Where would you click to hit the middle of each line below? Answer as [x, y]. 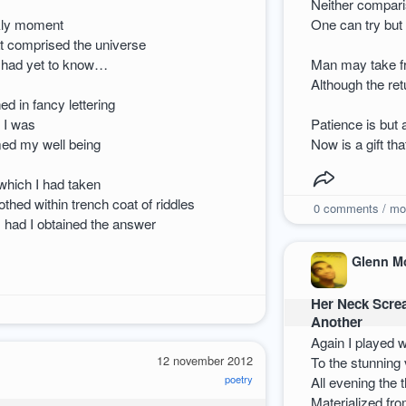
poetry [238, 379]
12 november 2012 [204, 361]
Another [337, 321]
